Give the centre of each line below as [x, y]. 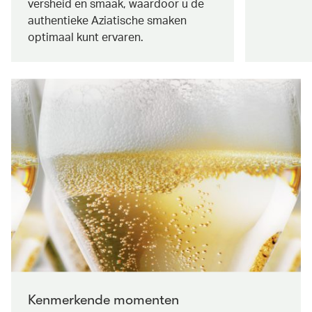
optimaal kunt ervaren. [86, 37]
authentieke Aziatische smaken [107, 20]
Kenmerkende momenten [103, 299]
